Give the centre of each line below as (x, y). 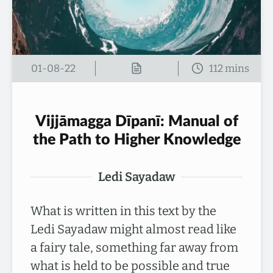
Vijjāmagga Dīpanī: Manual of (136, 122)
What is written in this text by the (123, 211)
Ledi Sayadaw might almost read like (133, 229)
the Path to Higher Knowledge (136, 140)
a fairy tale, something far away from (134, 247)
